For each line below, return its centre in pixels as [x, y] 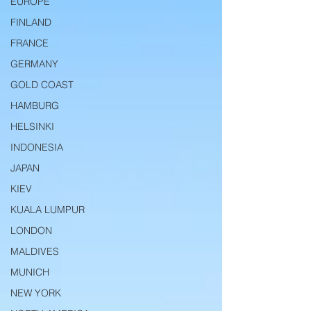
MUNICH [30, 272]
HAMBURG [35, 106]
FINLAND [31, 22]
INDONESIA [37, 147]
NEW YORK [36, 293]
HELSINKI [32, 126]
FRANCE [30, 43]
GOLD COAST [42, 85]
